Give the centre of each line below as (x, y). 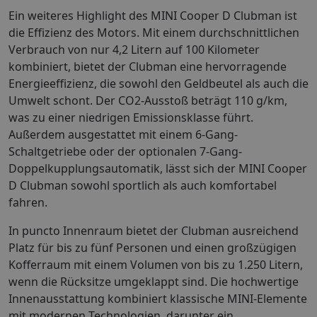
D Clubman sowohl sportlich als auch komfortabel (143, 185)
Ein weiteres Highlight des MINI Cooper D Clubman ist (153, 15)
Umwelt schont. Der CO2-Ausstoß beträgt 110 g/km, (148, 100)
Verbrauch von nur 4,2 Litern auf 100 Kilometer (134, 49)
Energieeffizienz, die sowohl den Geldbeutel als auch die (158, 83)
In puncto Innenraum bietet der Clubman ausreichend (154, 230)
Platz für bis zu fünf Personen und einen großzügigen (152, 247)
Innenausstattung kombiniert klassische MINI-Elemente (158, 298)
